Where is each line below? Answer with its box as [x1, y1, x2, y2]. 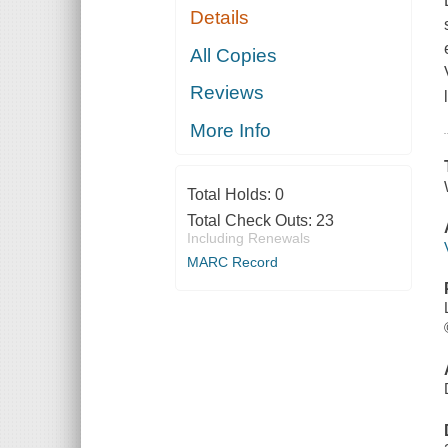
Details [190, 7, 250, 29]
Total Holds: [186, 185, 275, 203]
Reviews [190, 82, 265, 104]
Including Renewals [186, 229, 310, 246]
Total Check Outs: [186, 211, 316, 229]
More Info [190, 119, 272, 141]
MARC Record [186, 253, 278, 270]
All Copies [190, 44, 278, 66]
